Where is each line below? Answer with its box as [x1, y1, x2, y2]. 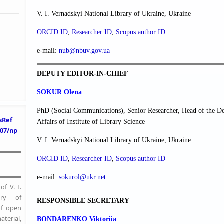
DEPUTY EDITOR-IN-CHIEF [37, 70, 128, 78]
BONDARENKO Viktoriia [37, 215, 116, 223]
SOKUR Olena [37, 88, 82, 96]
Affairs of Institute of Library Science [37, 118, 145, 126]
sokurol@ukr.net [59, 173, 106, 181]
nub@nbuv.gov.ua [59, 47, 110, 54]
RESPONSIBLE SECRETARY [37, 196, 129, 204]
